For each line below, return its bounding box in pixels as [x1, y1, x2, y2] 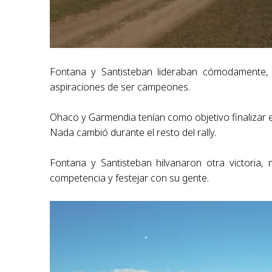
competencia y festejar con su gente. [50, 171, 209, 185]
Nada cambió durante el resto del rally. [50, 125, 217, 139]
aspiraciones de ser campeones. [50, 80, 191, 93]
